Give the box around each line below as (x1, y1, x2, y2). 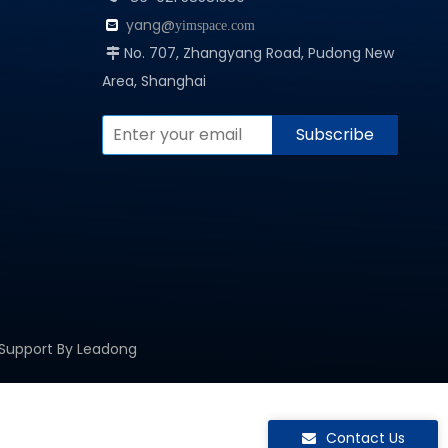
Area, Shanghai (102, 71, 206, 91)
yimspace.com (175, 18, 255, 33)
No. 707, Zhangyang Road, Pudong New (120, 43, 394, 63)
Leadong (77, 339, 137, 359)
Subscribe (296, 123, 374, 146)
